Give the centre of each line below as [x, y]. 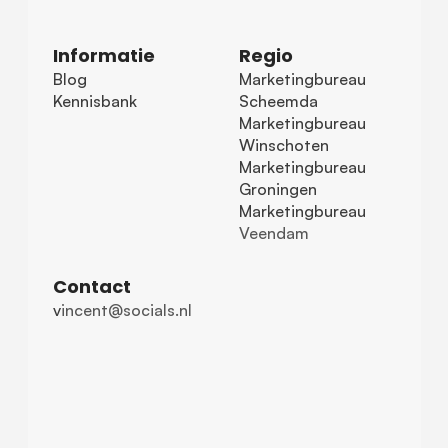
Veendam [274, 233]
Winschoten [284, 145]
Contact [91, 287]
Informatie [103, 56]
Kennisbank [94, 101]
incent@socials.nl [126, 310]
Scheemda [278, 101]
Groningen [278, 189]
